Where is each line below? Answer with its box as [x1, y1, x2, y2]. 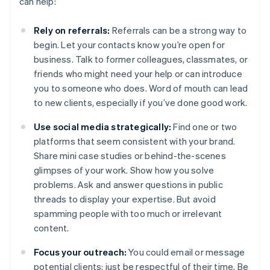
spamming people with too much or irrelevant [34, 207, 222, 220]
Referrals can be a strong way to [110, 24, 247, 37]
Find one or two [171, 121, 237, 133]
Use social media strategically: [34, 121, 172, 133]
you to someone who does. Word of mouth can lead [34, 82, 248, 95]
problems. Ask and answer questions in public [34, 178, 223, 191]
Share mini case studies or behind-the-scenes [34, 149, 226, 162]
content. [34, 222, 69, 234]
